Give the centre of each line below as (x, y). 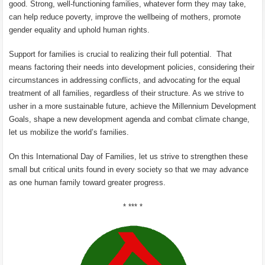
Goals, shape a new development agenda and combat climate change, (129, 119)
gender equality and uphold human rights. (79, 30)
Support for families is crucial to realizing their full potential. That (120, 54)
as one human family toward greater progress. (87, 182)
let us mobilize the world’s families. (69, 132)
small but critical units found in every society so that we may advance (129, 169)
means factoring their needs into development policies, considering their (132, 67)
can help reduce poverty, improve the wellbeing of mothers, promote (125, 17)
